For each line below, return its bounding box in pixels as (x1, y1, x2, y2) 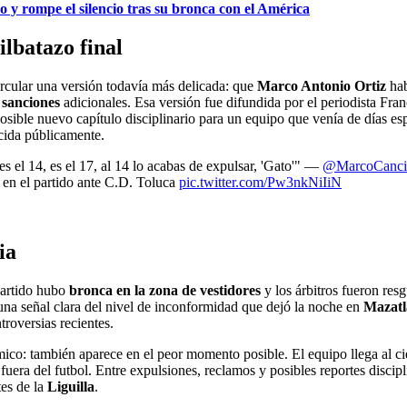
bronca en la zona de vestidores (69, 282, 261, 298)
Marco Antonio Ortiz (257, 78, 386, 94)
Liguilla (47, 378, 94, 394)
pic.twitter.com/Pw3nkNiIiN (179, 174, 342, 190)
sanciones (2, 94, 60, 110)
